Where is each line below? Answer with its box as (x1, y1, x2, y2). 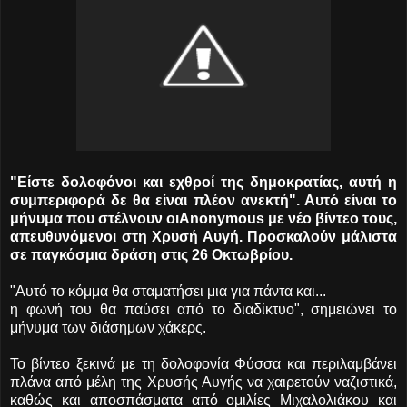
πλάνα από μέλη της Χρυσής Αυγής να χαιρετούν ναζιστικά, (10, 373, 397, 390)
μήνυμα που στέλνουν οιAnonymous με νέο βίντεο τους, (10, 210, 397, 226)
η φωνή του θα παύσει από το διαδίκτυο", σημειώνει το (10, 301, 397, 317)
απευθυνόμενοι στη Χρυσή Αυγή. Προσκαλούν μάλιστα (10, 228, 397, 244)
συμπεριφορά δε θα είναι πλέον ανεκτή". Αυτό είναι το (10, 192, 397, 208)
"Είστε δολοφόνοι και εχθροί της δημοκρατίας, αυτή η (10, 174, 397, 190)
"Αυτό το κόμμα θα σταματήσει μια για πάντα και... (10, 283, 326, 299)
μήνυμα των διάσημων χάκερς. (10, 319, 206, 335)
